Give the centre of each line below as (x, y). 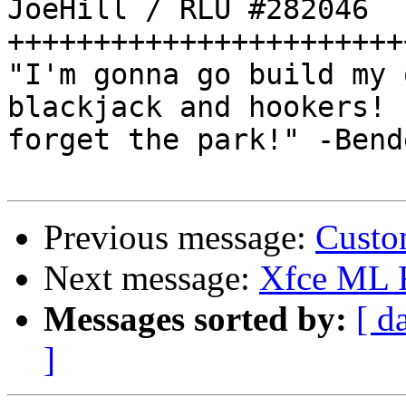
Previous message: (179, 237)
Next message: (151, 278)
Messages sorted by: (195, 319)
